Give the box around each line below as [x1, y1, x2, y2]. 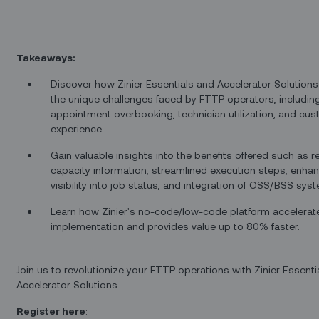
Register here [16, 305, 86, 318]
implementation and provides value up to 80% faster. [51, 220, 303, 233]
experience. [51, 122, 108, 135]
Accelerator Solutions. [16, 278, 120, 291]
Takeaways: [16, 51, 76, 63]
